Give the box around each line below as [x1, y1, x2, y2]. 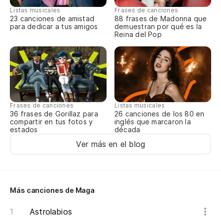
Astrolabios [30, 207, 72, 217]
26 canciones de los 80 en [114, 110, 205, 118]
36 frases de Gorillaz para [10, 110, 98, 118]
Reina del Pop [114, 30, 162, 39]
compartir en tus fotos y [10, 117, 93, 126]
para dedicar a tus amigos [10, 22, 98, 31]
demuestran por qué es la [114, 22, 202, 31]
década [114, 125, 141, 134]
